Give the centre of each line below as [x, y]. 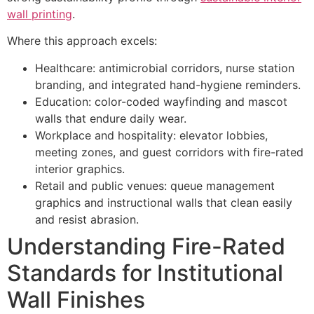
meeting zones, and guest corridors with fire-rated [169, 152]
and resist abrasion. [87, 219]
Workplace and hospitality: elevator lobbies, [151, 135]
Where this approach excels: [82, 41]
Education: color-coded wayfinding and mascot [161, 101]
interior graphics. [80, 169]
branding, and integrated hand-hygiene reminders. [168, 84]
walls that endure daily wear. [111, 118]
